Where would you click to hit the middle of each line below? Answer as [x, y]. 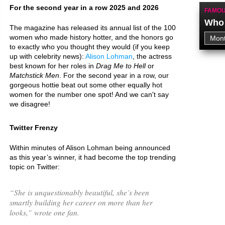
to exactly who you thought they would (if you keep [90, 47]
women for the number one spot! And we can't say [89, 94]
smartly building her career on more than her [81, 202]
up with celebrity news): [47, 56]
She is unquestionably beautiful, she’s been [82, 192]
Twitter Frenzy [34, 128]
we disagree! [30, 104]
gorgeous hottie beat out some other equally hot [86, 85]
